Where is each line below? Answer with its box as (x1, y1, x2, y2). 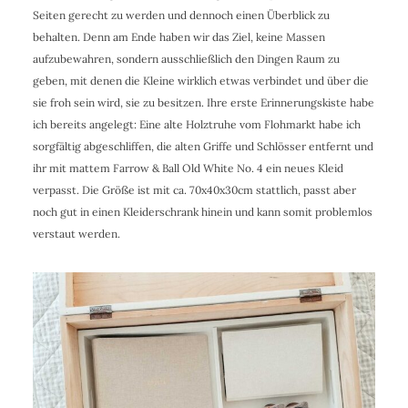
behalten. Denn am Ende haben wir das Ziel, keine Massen (32, 29, 325, 44)
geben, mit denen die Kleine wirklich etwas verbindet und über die (32, 73, 369, 87)
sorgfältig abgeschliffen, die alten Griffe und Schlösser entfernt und (32, 138, 373, 153)
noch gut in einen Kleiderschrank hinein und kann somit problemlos (32, 204, 372, 219)
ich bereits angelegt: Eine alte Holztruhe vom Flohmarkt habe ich (32, 117, 361, 131)
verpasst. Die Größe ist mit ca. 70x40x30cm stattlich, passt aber (32, 182, 356, 197)
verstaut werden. (32, 226, 120, 240)
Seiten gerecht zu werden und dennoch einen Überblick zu (32, 7, 330, 22)
